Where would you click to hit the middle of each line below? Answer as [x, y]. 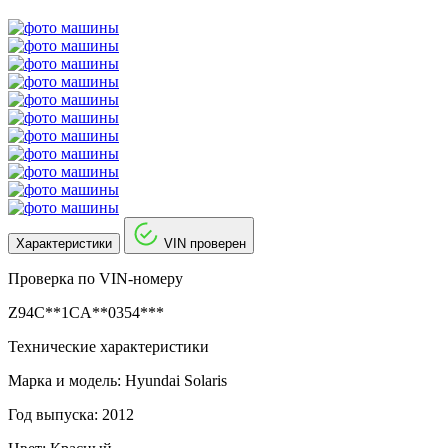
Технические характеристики [108, 346]
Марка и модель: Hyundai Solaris [117, 380]
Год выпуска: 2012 [71, 414]
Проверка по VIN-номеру [95, 278]
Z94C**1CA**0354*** [86, 312]
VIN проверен [205, 243]
